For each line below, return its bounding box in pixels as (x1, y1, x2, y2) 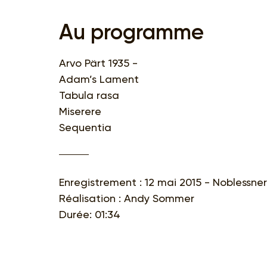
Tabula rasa (59, 88, 119, 101)
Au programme (59, 18, 204, 45)
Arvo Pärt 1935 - (59, 56, 138, 69)
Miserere (59, 104, 101, 117)
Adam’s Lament (59, 72, 139, 85)
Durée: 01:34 (59, 207, 120, 221)
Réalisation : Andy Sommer (59, 191, 194, 204)
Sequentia (59, 120, 111, 133)
